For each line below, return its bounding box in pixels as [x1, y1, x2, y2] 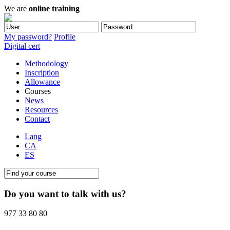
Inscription [25, 68, 59, 77]
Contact [25, 114, 50, 123]
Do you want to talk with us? [4, 188, 126, 199]
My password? [4, 32, 52, 41]
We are [4, 4, 29, 13]
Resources [25, 105, 58, 114]
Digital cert [4, 42, 40, 50]
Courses [25, 87, 51, 95]
